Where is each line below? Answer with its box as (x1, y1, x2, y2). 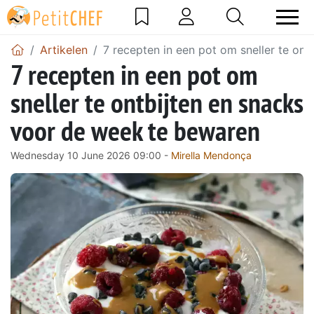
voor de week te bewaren (11, 111, 260, 149)
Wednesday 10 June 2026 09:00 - (11, 149, 171, 161)
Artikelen (40, 42, 88, 57)
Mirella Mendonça (171, 149, 252, 161)
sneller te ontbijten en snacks (11, 83, 303, 121)
